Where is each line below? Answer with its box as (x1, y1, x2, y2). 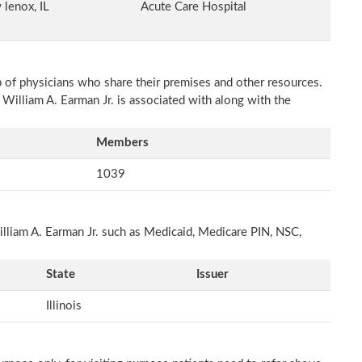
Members (96, 137, 149, 149)
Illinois (46, 300, 82, 312)
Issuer (196, 268, 229, 280)
